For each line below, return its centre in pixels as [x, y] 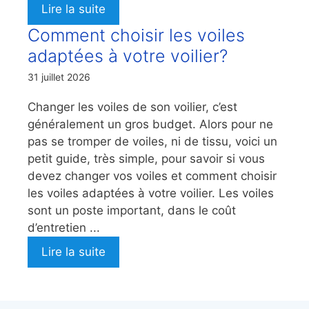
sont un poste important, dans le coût [132, 210]
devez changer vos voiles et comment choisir [152, 176]
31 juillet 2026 [59, 77]
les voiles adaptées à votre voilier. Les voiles [151, 193]
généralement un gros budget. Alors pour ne [150, 124]
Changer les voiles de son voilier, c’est [132, 107]
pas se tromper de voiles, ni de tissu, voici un [152, 141]
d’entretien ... [64, 227]
